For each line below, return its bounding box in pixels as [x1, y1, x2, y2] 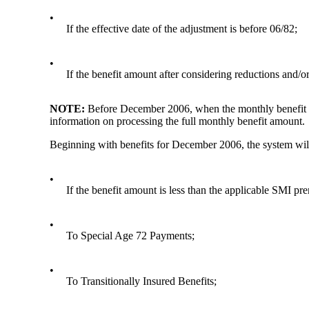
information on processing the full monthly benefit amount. [50, 114, 306, 127]
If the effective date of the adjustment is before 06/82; [66, 22, 298, 34]
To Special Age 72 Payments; [66, 229, 195, 241]
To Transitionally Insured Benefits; [66, 275, 217, 287]
